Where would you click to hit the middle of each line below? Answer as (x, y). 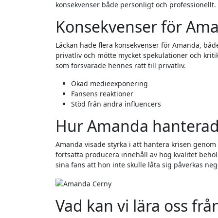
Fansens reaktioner (102, 94)
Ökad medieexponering (109, 84)
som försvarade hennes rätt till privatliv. (121, 66)
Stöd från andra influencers (116, 104)
